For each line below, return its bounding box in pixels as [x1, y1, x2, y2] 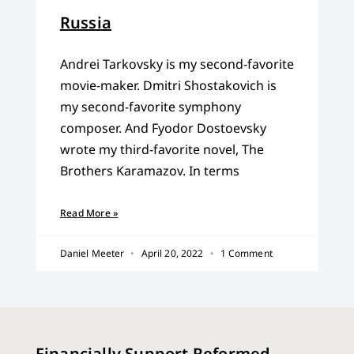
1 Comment [217, 247, 273, 261]
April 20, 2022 [138, 247, 206, 261]
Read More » [59, 206, 119, 220]
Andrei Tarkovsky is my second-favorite [59, 55, 294, 73]
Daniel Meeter [59, 247, 127, 261]
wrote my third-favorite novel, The [59, 141, 264, 159]
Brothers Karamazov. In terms [59, 162, 239, 180]
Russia [59, 12, 111, 34]
